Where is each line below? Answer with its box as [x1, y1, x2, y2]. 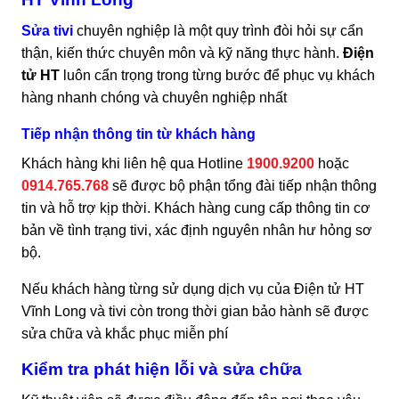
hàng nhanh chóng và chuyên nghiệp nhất [21, 90, 287, 106]
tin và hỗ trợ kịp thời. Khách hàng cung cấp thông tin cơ [21, 200, 370, 216]
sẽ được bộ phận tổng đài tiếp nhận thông [112, 178, 377, 194]
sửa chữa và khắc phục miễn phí [21, 326, 228, 342]
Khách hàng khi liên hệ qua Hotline [21, 156, 247, 172]
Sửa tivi [21, 23, 73, 39]
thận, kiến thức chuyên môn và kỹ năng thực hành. [21, 45, 343, 61]
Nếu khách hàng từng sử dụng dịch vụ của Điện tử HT [21, 281, 364, 297]
